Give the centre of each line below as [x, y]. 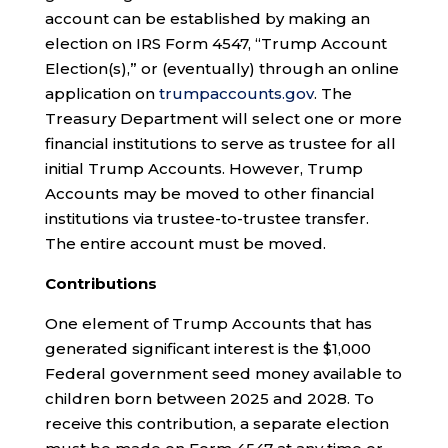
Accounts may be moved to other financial [209, 193]
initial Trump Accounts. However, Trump [203, 168]
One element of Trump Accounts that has [208, 323]
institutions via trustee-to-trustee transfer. [206, 218]
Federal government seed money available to [223, 373]
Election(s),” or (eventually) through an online [221, 68]
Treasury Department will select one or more [223, 118]
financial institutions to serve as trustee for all [220, 143]
